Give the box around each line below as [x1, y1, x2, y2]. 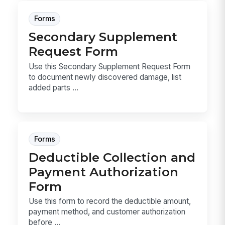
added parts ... [29, 82, 79, 92]
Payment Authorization [29, 164, 179, 179]
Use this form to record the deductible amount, [29, 196, 191, 206]
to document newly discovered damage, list [29, 72, 182, 82]
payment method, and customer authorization [29, 207, 186, 217]
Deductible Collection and [29, 149, 196, 165]
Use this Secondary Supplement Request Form [29, 61, 191, 71]
